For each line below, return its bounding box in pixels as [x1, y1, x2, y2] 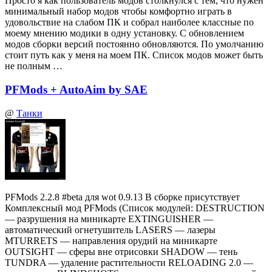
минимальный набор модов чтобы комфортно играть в [5, 6, 232, 17]
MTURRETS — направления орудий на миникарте [5, 235, 217, 246]
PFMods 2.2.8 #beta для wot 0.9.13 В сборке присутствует [5, 191, 240, 202]
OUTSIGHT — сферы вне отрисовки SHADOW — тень [5, 246, 237, 257]
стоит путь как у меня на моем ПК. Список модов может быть [5, 50, 263, 61]
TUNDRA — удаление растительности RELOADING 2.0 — [5, 257, 253, 268]
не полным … [5, 61, 63, 72]
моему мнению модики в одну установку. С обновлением [5, 28, 244, 39]
